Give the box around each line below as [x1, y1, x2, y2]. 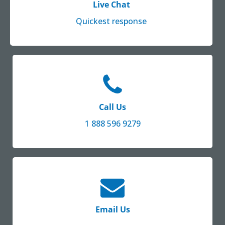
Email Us [95, 203, 130, 215]
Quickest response [76, 15, 147, 27]
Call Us [99, 101, 126, 113]
